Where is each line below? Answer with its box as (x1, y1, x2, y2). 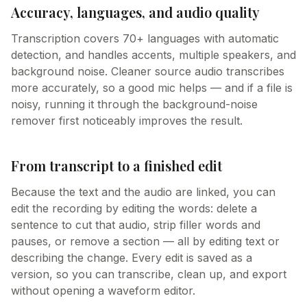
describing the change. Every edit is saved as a (11, 251, 252, 265)
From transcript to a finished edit (11, 156, 222, 175)
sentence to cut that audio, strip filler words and (11, 218, 260, 232)
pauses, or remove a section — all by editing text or (11, 234, 280, 248)
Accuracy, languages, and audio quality (11, 3, 260, 21)
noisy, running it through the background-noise (11, 97, 258, 111)
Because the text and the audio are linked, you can (11, 185, 275, 199)
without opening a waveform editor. (11, 284, 195, 297)
